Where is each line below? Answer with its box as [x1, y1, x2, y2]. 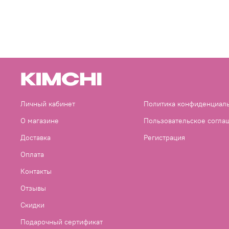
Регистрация [144, 133, 185, 143]
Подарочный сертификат [20, 217, 103, 227]
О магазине [20, 116, 59, 126]
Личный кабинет [20, 99, 75, 109]
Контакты [20, 167, 52, 176]
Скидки [20, 200, 44, 210]
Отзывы [20, 184, 46, 193]
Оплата [20, 150, 44, 159]
